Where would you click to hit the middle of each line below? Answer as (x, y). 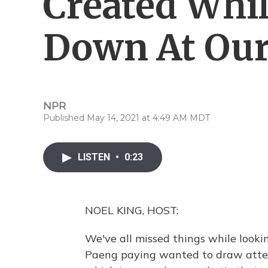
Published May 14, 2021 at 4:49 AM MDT (127, 118)
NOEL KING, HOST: (132, 210)
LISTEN (95, 157)
